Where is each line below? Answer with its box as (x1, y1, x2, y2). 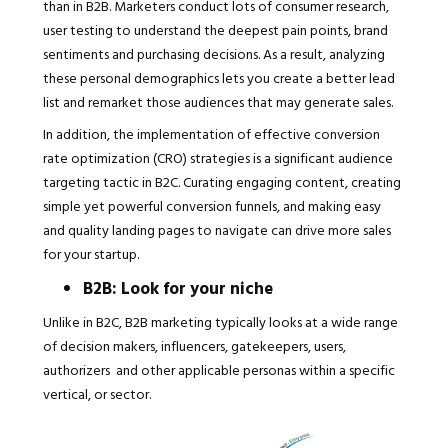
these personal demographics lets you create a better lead (42, 67, 395, 89)
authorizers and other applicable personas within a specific (42, 359, 395, 381)
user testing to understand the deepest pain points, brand (42, 19, 388, 41)
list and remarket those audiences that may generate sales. (42, 91, 393, 113)
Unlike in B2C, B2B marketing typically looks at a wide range (42, 311, 398, 333)
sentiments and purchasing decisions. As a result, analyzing (42, 43, 385, 65)
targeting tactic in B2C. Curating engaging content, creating (42, 171, 401, 193)
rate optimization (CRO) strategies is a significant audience (42, 147, 393, 169)
